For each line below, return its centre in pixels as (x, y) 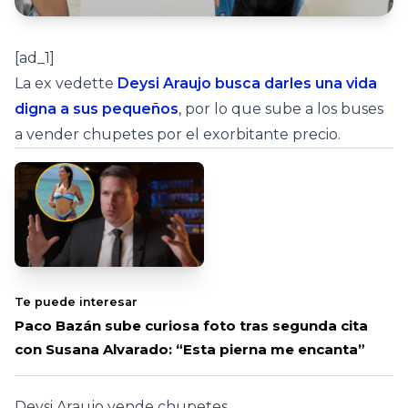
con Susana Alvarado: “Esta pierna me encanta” (190, 349)
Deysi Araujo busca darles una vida (247, 83)
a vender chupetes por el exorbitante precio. (179, 134)
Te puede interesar (76, 301)
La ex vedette (66, 83)
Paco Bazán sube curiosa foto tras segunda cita (191, 325)
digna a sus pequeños (97, 108)
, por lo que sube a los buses (281, 108)
